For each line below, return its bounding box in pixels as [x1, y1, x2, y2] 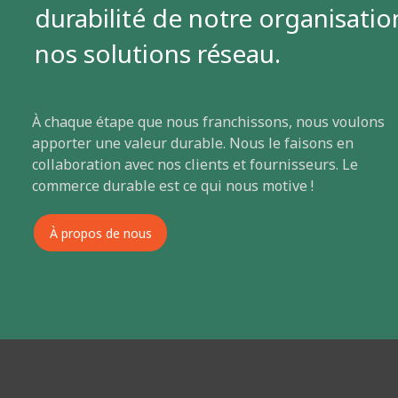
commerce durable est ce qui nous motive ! [32, 176, 314, 196]
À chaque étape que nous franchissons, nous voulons [32, 112, 385, 132]
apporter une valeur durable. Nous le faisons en [32, 133, 354, 154]
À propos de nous [49, 225, 152, 243]
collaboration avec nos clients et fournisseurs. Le [32, 155, 358, 175]
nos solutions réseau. [35, 36, 281, 71]
